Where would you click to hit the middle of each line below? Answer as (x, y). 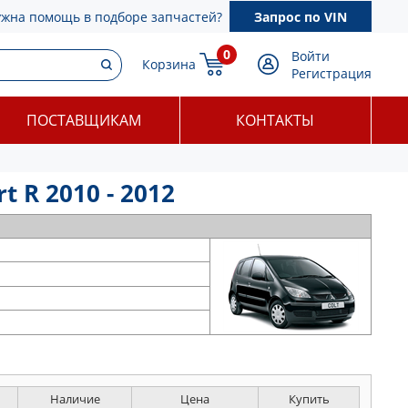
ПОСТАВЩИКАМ (83, 120)
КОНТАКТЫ (275, 120)
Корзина (169, 64)
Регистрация (331, 73)
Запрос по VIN (301, 16)
